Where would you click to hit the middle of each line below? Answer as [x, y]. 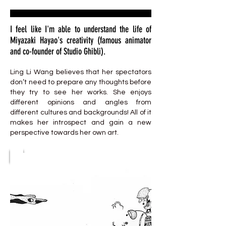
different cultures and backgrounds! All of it [81, 112]
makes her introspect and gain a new [81, 123]
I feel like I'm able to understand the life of [81, 29]
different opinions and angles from [81, 102]
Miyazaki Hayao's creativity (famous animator [81, 40]
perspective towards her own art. [64, 133]
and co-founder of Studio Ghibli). [58, 51]
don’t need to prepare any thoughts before [81, 82]
